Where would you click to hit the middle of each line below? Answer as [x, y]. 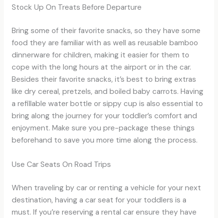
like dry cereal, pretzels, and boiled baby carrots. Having [107, 91]
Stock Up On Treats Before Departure [76, 7]
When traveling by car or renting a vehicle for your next [106, 188]
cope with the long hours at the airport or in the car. [101, 67]
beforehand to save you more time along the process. [104, 140]
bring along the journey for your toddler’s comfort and [104, 116]
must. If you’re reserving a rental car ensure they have [104, 212]
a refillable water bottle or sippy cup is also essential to [107, 103]
